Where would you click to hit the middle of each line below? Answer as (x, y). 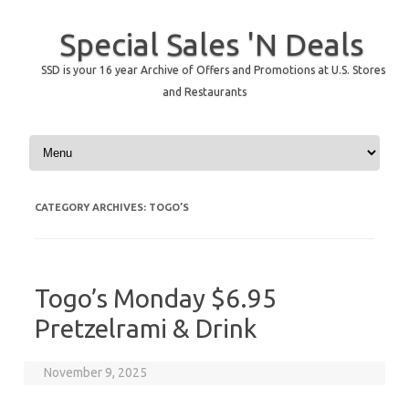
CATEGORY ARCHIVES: (92, 207)
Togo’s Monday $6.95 (156, 298)
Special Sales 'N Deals (211, 44)
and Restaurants (204, 92)
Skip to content (68, 138)
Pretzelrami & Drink (146, 328)
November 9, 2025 (96, 372)
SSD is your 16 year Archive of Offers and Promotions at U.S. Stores (213, 70)
